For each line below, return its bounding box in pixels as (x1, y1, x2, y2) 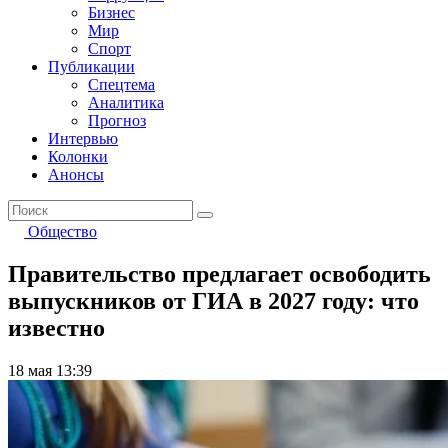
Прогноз (88, 112, 146, 129)
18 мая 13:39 (8, 361, 92, 379)
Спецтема (88, 76, 155, 93)
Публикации (48, 58, 135, 75)
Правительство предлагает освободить (8, 260, 431, 287)
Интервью (48, 130, 118, 147)
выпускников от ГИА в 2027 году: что (8, 287, 419, 314)
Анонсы (48, 166, 104, 183)
